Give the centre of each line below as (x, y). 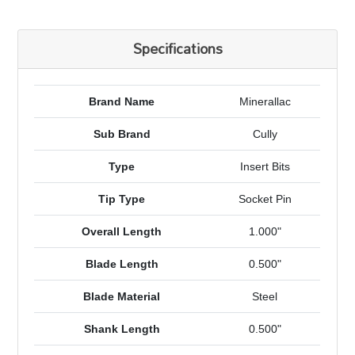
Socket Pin (265, 199)
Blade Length (122, 264)
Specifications (177, 49)
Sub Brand (122, 134)
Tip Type (122, 199)
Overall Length (122, 232)
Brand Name (122, 102)
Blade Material (122, 297)
